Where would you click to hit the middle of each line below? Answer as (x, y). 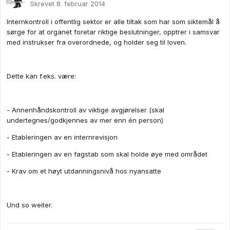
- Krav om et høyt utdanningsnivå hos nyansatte (84, 171)
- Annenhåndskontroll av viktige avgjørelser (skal (85, 110)
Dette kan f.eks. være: (41, 76)
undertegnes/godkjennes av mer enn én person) (85, 120)
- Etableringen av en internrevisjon (62, 137)
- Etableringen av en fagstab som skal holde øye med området (107, 154)
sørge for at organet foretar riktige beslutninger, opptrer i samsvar (113, 32)
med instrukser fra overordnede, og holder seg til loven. (97, 42)
